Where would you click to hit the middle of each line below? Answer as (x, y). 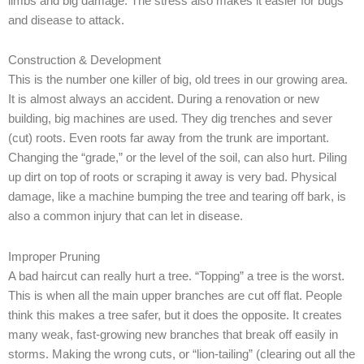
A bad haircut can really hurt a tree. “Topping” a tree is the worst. (176, 276)
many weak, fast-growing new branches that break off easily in (173, 334)
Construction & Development (84, 61)
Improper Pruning (54, 256)
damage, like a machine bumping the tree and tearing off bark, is (177, 197)
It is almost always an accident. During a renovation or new (164, 100)
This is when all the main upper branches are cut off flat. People (175, 295)
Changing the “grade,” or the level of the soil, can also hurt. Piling (178, 158)
